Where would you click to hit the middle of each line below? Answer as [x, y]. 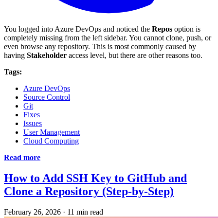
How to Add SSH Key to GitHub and [95, 178]
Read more [22, 157]
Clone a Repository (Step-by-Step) [89, 191]
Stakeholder [47, 55]
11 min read [85, 212]
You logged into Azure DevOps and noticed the [78, 29]
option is [186, 29]
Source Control [47, 97]
